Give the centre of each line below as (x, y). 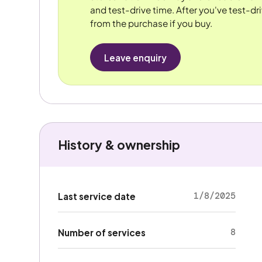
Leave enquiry (135, 57)
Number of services (101, 232)
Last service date (96, 196)
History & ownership (119, 144)
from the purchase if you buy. (151, 23)
